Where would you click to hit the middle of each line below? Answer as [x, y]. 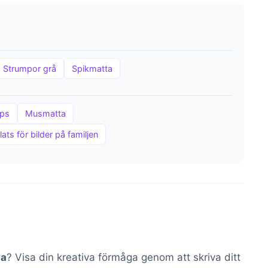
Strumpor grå [30, 69]
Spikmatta [92, 69]
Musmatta [45, 114]
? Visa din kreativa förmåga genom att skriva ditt [124, 257]
